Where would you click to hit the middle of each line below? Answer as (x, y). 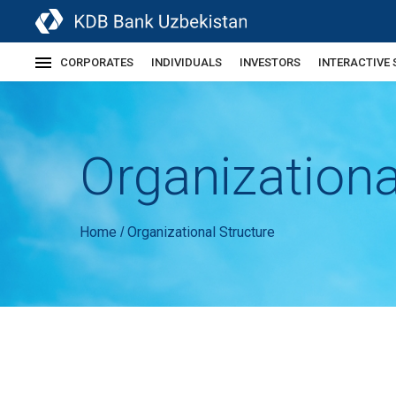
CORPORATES (97, 62)
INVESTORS (270, 62)
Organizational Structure (201, 232)
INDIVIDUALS (187, 62)
